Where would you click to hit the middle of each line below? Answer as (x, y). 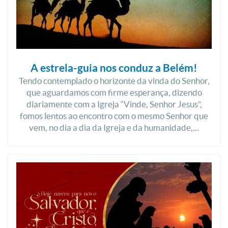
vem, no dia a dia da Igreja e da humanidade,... (114, 127)
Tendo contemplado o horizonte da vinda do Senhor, (114, 81)
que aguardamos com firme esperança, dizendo (114, 92)
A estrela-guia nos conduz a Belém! (114, 68)
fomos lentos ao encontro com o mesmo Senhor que (114, 116)
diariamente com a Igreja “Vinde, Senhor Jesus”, (114, 104)
